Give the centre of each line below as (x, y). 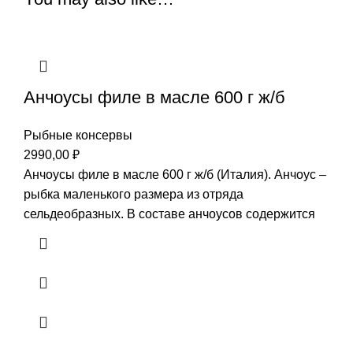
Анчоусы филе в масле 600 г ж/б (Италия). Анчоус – (175, 174)
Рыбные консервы (78, 135)
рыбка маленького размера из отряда (134, 194)
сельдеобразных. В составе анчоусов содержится (169, 214)
